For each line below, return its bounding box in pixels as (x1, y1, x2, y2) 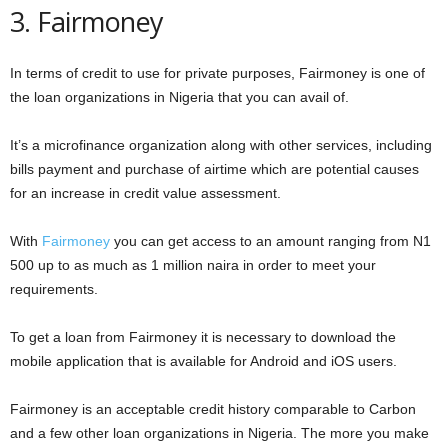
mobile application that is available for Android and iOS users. (10, 352, 397, 369)
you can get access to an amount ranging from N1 (110, 232, 431, 249)
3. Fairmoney (10, 2, 164, 40)
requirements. (10, 280, 98, 297)
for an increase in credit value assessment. (10, 184, 281, 201)
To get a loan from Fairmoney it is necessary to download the (10, 328, 396, 345)
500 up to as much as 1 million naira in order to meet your (10, 256, 376, 273)
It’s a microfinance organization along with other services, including (10, 136, 432, 153)
